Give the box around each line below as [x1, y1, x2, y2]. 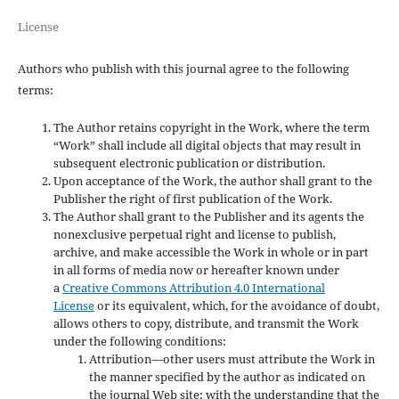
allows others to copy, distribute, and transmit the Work [53, 314, 359, 331]
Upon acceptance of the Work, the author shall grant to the [53, 172, 372, 189]
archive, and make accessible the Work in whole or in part [53, 243, 369, 260]
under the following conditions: [53, 332, 226, 349]
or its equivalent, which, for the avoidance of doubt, [94, 297, 379, 313]
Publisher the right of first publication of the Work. [53, 190, 332, 207]
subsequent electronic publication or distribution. [53, 154, 325, 171]
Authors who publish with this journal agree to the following [17, 60, 349, 77]
